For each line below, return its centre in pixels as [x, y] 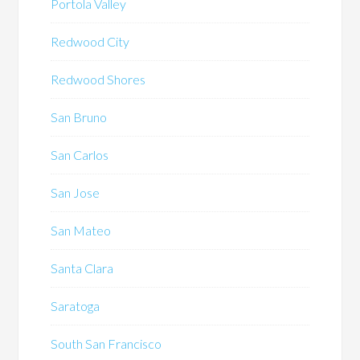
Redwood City [90, 41]
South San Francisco [106, 343]
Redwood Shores [98, 79]
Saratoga [76, 305]
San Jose [76, 192]
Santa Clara [82, 268]
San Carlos [80, 154]
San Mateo [81, 230]
